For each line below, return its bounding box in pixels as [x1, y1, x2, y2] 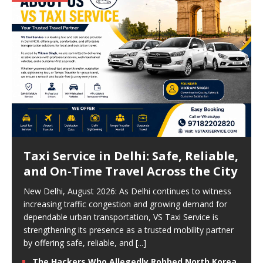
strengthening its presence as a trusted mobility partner [23, 224, 234, 235]
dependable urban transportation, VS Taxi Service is [23, 211, 218, 222]
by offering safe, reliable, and [23, 237, 136, 248]
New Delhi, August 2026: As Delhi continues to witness [23, 186, 231, 197]
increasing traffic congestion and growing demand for [23, 198, 227, 210]
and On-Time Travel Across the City [23, 163, 237, 179]
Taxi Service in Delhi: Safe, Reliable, [23, 148, 238, 164]
